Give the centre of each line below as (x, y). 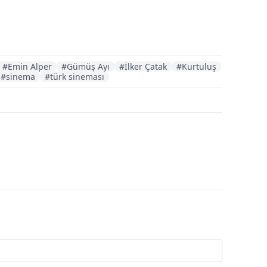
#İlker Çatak (143, 66)
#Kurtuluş (196, 66)
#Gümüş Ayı (86, 66)
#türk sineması (74, 76)
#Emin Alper (27, 66)
